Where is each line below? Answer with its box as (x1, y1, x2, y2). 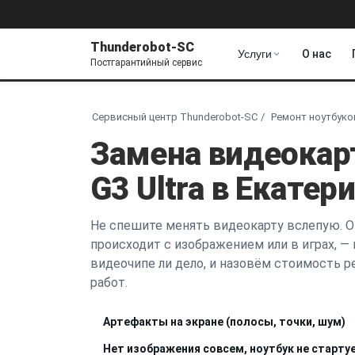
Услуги (238, 48, 272, 60)
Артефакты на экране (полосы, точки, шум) (103, 315, 345, 328)
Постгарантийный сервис (90, 56, 202, 68)
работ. (90, 274, 128, 290)
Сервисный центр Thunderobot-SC (92, 110, 258, 123)
